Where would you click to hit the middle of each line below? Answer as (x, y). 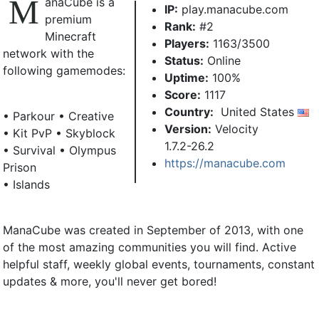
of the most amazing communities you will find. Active (150, 247)
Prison (20, 167)
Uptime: (187, 77)
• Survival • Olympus (59, 150)
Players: (187, 43)
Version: (188, 129)
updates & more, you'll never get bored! (110, 281)
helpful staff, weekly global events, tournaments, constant (159, 264)
